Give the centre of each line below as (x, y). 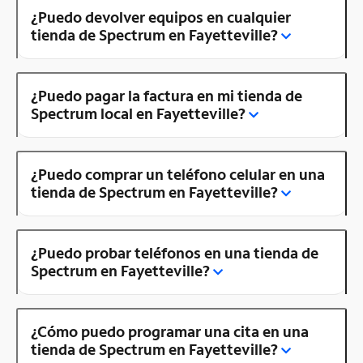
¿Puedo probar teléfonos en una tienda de (175, 252)
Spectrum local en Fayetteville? (138, 113)
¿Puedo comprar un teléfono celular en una (178, 174)
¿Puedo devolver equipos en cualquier (161, 17)
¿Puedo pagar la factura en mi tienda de (167, 95)
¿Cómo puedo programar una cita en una (170, 331)
